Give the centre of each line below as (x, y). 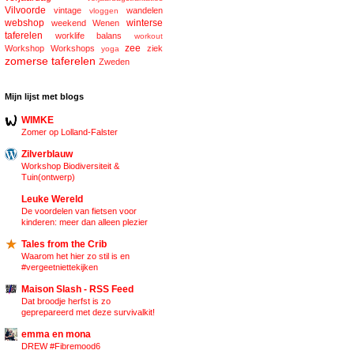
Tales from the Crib (64, 245)
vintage (68, 11)
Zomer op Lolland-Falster (70, 132)
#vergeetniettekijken (60, 267)
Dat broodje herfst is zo (66, 301)
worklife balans (88, 36)
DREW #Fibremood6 (61, 346)
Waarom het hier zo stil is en (75, 256)
